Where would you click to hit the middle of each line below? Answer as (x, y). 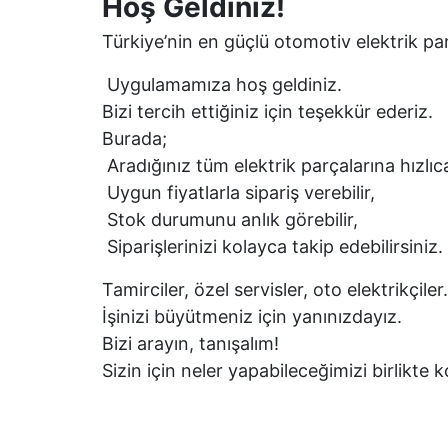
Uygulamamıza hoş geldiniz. (224, 84)
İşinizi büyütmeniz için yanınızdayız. (254, 316)
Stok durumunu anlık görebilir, (232, 219)
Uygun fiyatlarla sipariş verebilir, (241, 192)
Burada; (137, 138)
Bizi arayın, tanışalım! (193, 343)
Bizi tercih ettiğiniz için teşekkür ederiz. (270, 111)
